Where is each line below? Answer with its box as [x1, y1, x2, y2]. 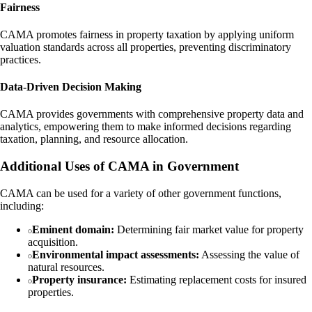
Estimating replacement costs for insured [127, 273, 306, 286]
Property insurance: [32, 273, 127, 286]
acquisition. [28, 235, 78, 248]
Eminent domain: [32, 223, 114, 235]
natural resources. [28, 260, 104, 273]
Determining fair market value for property [114, 223, 304, 235]
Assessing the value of [199, 248, 299, 260]
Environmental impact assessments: [32, 248, 199, 260]
